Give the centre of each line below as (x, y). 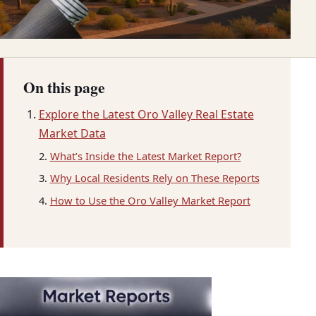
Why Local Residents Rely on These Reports (154, 178)
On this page (64, 87)
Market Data (72, 133)
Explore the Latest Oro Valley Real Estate (146, 114)
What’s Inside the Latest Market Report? (145, 156)
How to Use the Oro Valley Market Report (150, 200)
